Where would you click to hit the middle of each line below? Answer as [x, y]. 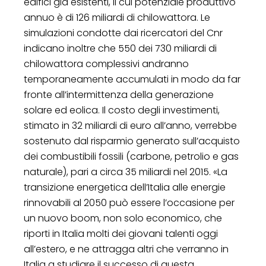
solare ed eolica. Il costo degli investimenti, [122, 110]
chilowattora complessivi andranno [106, 64]
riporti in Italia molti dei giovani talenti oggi [121, 233]
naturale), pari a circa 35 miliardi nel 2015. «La [126, 172]
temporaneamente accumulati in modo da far [132, 79]
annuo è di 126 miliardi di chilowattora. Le [117, 17]
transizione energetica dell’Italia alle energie [125, 187]
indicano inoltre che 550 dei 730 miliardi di [120, 48]
